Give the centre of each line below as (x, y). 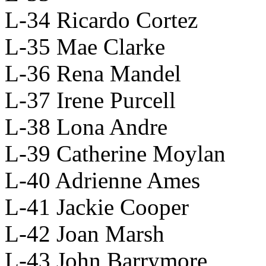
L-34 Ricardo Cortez (101, 20)
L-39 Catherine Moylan (115, 153)
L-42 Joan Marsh (85, 233)
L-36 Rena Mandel (93, 73)
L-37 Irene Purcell (90, 100)
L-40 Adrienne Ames (102, 180)
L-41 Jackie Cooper (97, 207)
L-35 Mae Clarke (85, 46)
